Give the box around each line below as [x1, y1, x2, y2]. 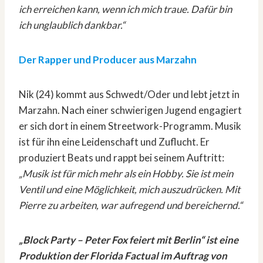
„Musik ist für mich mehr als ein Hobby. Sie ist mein [19, 167, 233, 180]
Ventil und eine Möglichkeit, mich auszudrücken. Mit [19, 183, 240, 196]
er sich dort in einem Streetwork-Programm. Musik [19, 120, 241, 133]
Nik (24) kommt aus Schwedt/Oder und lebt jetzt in [19, 88, 240, 101]
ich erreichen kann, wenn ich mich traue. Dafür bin [19, 3, 232, 16]
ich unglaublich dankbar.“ [19, 19, 125, 32]
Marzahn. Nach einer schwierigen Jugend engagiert [19, 104, 242, 117]
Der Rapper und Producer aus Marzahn [19, 53, 197, 66]
